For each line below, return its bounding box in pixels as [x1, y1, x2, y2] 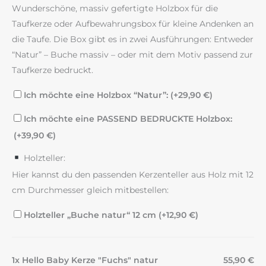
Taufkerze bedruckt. [12, 65, 93, 76]
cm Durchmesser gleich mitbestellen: [12, 185, 169, 196]
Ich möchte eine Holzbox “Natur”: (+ [21, 90, 178, 101]
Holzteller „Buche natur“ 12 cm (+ [21, 210, 166, 221]
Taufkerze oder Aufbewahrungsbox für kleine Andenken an [12, 18, 254, 30]
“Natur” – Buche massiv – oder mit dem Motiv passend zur [12, 49, 253, 61]
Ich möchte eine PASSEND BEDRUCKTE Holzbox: [21, 113, 232, 125]
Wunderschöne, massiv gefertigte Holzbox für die [12, 3, 218, 14]
